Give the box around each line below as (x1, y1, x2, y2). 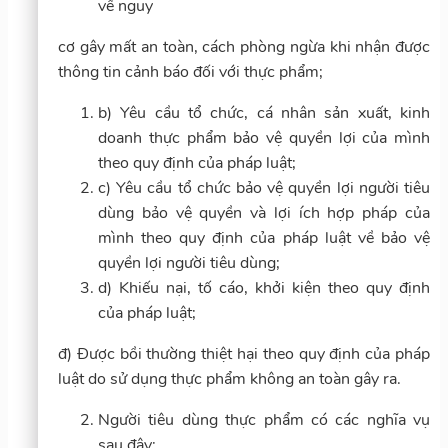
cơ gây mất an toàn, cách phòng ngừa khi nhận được (58, 35, 430, 58)
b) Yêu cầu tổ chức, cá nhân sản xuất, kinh (98, 101, 430, 124)
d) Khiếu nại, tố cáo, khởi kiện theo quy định (98, 276, 430, 299)
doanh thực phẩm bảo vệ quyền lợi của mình (98, 126, 430, 149)
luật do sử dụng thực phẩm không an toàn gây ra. (58, 367, 401, 390)
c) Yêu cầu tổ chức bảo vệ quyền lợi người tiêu (98, 176, 430, 199)
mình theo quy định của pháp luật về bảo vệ (98, 226, 430, 249)
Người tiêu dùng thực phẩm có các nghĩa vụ (98, 408, 430, 431)
